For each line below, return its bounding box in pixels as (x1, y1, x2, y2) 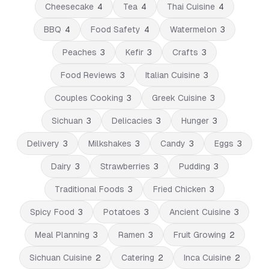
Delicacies (112, 116, 153, 125)
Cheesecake (45, 2, 94, 11)
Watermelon (170, 25, 217, 34)
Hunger (181, 116, 209, 125)
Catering (121, 253, 154, 262)
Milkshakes (88, 139, 131, 148)
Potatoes (103, 207, 141, 217)
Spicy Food (30, 207, 74, 217)
